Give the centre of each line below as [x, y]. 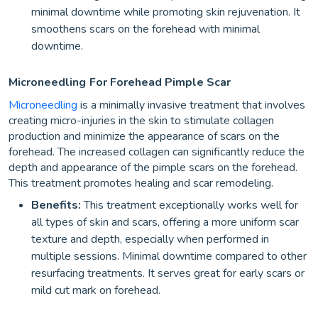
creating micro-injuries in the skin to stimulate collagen [141, 120]
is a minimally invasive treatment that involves [191, 105]
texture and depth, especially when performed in [150, 239]
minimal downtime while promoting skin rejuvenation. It [166, 12]
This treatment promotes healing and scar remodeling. [141, 183]
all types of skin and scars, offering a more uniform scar [165, 222]
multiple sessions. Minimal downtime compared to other [169, 256]
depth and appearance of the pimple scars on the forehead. [153, 167]
